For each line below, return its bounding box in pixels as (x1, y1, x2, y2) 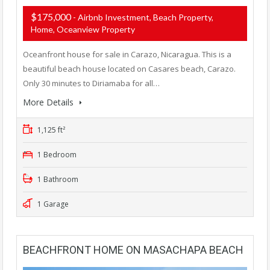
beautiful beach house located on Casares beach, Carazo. (23, 63, 236, 74)
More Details (23, 96, 76, 108)
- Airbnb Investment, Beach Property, (73, 11, 213, 22)
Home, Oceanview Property (31, 24, 135, 34)
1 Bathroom (36, 174, 78, 184)
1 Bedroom (36, 149, 77, 160)
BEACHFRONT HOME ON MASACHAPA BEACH (23, 243, 243, 256)
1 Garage (36, 198, 69, 209)
